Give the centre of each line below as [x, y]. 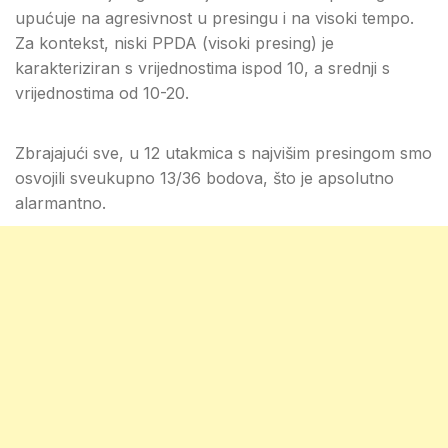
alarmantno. [60, 203]
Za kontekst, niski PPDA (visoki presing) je [174, 43]
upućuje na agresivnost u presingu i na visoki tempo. [214, 18]
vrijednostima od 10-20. [102, 93]
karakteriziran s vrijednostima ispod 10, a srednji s [202, 68]
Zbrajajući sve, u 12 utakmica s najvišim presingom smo [223, 153]
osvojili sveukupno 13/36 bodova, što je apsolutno [204, 178]
